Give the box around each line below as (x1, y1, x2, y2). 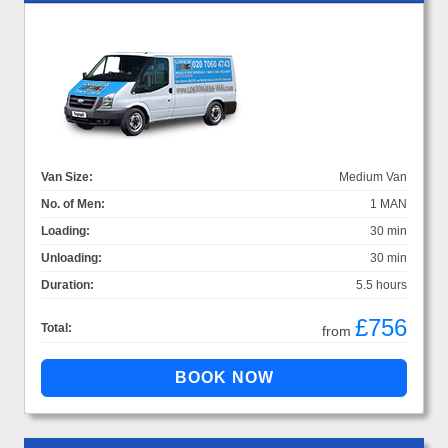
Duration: (41, 278, 94, 293)
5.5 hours (356, 278, 407, 293)
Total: (41, 321, 72, 336)
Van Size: (41, 170, 93, 185)
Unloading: (41, 251, 102, 266)
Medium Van (339, 170, 407, 185)
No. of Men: (41, 197, 105, 212)
